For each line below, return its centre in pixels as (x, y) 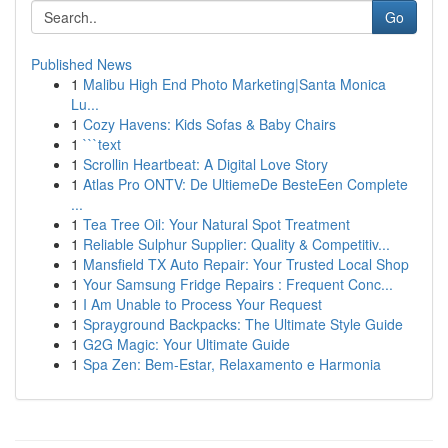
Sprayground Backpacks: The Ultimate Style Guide (243, 324)
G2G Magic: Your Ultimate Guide (186, 344)
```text (102, 144)
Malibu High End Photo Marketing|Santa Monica (234, 84)
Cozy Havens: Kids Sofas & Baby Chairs (209, 124)
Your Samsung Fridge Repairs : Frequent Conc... (238, 284)
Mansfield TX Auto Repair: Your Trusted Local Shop (246, 264)
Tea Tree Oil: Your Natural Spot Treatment (216, 224)
